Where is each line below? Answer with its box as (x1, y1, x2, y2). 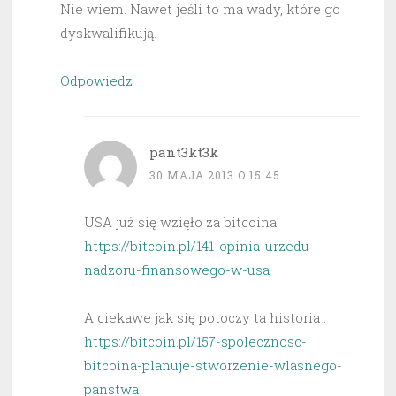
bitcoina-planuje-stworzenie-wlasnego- (84, 356, 342, 375)
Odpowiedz (60, 72, 133, 90)
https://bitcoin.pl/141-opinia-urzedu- (84, 237, 315, 255)
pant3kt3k (149, 143, 218, 162)
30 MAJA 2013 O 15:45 (149, 168, 280, 183)
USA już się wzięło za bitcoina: (84, 213, 279, 232)
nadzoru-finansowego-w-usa (84, 261, 270, 279)
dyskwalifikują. (60, 24, 156, 42)
